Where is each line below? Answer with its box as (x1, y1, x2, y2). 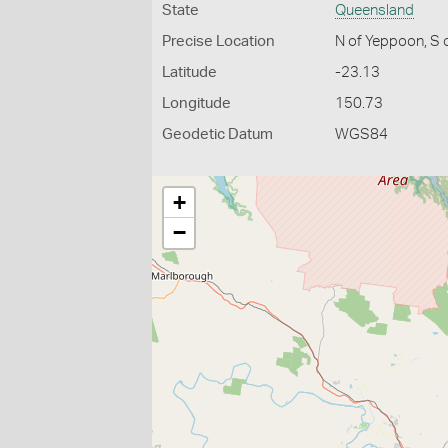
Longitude (162, 96, 231, 111)
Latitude (162, 65, 217, 80)
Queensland (335, 3, 415, 18)
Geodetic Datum (162, 127, 273, 142)
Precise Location (162, 34, 275, 49)
